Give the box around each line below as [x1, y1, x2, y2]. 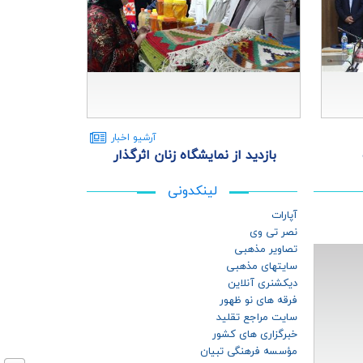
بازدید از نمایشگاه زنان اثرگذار [113, 147, 277, 164]
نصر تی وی [250, 225, 297, 240]
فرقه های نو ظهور [220, 293, 297, 308]
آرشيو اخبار [111, 131, 156, 144]
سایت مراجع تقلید [216, 310, 297, 325]
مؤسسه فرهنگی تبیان [200, 344, 297, 359]
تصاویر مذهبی [234, 242, 297, 257]
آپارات [271, 208, 297, 223]
